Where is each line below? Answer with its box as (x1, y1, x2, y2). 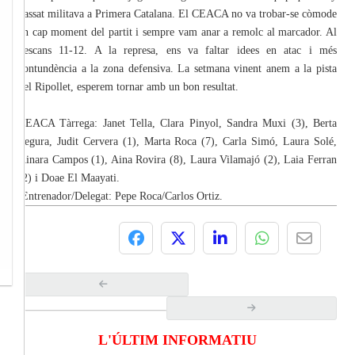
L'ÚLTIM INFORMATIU (98, 332, 257, 349)
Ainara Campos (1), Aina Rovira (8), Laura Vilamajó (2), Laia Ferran (18, 154, 337, 166)
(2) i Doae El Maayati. (18, 172, 120, 185)
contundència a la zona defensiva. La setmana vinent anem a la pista (18, 63, 337, 75)
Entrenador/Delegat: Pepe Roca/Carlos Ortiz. (18, 190, 223, 203)
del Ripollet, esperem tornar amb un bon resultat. (18, 81, 239, 94)
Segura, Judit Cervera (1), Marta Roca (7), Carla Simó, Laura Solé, (18, 136, 337, 148)
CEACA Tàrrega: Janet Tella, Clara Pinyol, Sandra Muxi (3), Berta (18, 117, 337, 130)
